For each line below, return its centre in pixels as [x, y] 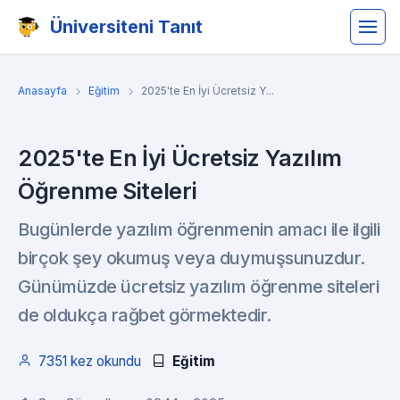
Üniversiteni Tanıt [126, 27]
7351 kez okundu [90, 361]
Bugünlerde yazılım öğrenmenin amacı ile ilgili [199, 229]
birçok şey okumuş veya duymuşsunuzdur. [192, 258]
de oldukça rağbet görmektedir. [145, 315]
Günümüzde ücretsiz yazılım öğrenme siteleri [199, 287]
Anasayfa [42, 91]
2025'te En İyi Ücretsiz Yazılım [180, 158]
